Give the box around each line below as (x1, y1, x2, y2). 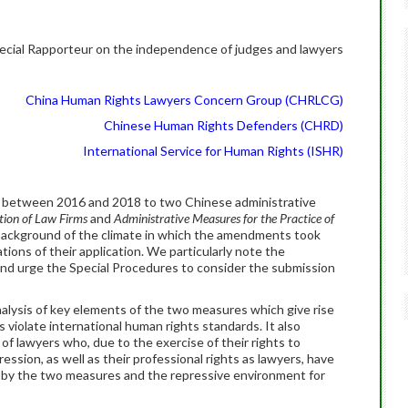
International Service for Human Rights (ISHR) (83, 143, 343, 158)
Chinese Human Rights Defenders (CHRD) (104, 117, 343, 133)
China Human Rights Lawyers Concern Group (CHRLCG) (25, 92, 343, 107)
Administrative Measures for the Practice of (114, 210, 334, 226)
